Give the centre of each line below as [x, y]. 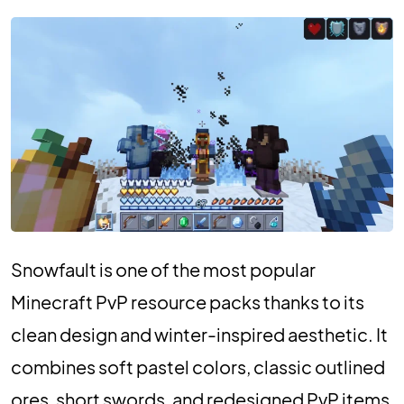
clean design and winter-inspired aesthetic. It [199, 335]
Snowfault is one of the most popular [163, 270]
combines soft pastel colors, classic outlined [198, 367]
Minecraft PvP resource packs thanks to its [188, 302]
